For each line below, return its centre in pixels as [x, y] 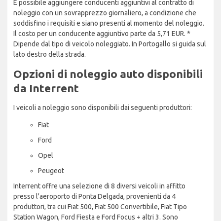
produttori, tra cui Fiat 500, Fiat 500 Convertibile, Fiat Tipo [100, 206]
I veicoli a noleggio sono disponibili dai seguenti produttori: [103, 107]
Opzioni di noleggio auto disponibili [108, 74]
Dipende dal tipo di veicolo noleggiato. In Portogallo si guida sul [110, 44]
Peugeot [51, 170]
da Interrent [46, 88]
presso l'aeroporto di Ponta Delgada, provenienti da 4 [94, 196]
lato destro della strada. [50, 54]
